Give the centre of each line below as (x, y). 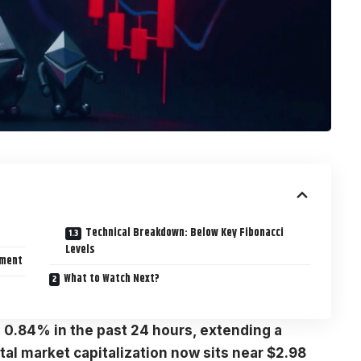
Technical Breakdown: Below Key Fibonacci (185, 232)
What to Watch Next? (112, 278)
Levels (81, 249)
